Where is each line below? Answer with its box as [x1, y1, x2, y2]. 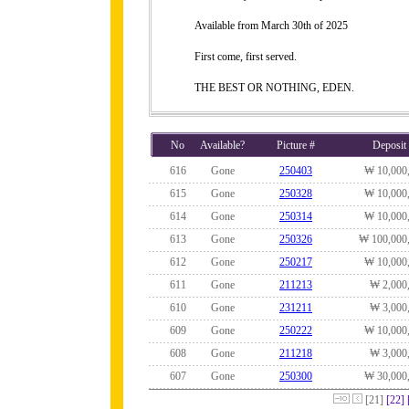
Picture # [277, 139, 315, 152]
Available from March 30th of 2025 [194, 18, 348, 32]
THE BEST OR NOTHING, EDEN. [194, 80, 354, 94]
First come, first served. [194, 49, 297, 63]
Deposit [361, 139, 406, 152]
